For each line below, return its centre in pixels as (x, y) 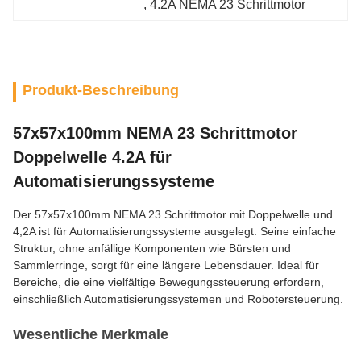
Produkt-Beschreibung (101, 90)
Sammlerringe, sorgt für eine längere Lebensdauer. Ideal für (166, 265)
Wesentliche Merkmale (91, 334)
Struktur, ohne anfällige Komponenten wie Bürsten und (152, 248)
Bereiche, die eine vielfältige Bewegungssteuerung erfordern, (168, 282)
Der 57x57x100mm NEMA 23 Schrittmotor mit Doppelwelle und (173, 214)
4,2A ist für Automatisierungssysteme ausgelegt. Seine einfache (174, 231)
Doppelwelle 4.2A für (92, 157)
